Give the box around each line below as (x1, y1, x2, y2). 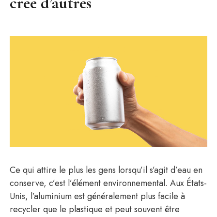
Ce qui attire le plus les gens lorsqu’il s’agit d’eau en (10, 164, 202, 177)
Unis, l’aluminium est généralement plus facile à (10, 190, 185, 203)
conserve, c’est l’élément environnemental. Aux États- (10, 177, 207, 190)
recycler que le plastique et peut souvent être (10, 203, 180, 216)
